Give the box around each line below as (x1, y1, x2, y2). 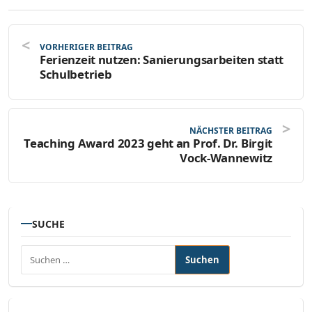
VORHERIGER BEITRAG (40, 40, 133, 53)
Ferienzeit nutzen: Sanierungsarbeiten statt (40, 51, 283, 68)
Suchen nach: (20, 245, 84, 260)
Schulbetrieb (40, 65, 112, 82)
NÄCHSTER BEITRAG (189, 124, 272, 136)
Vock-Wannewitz (180, 149, 272, 166)
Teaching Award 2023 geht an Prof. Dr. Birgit (24, 134, 272, 151)
